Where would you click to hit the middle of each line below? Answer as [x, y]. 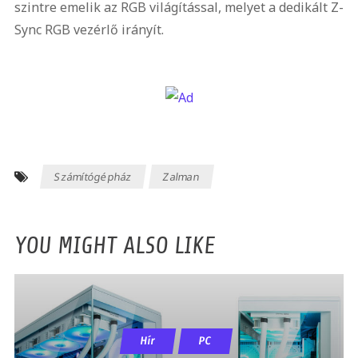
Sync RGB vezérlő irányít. [89, 30]
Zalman [182, 176]
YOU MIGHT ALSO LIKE [114, 245]
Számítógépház [93, 176]
